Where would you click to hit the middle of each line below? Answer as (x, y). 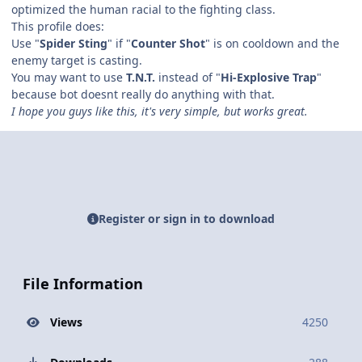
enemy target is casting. (77, 60)
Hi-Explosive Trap (269, 77)
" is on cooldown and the (272, 43)
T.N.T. (141, 77)
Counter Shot (168, 43)
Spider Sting (74, 43)
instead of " (188, 77)
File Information (83, 284)
